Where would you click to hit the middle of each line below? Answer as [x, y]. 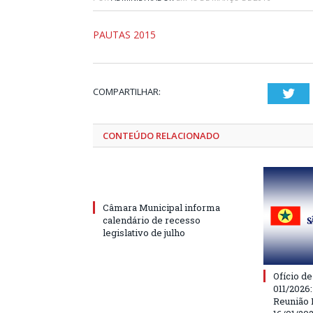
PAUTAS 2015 [124, 34]
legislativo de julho [144, 232]
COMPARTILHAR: [127, 91]
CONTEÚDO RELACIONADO [161, 135]
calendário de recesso [152, 220]
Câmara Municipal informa [161, 207]
